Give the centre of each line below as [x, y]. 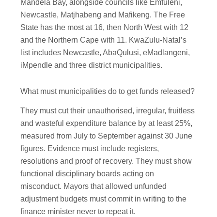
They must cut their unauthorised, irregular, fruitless [108, 111]
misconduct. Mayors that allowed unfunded [94, 186]
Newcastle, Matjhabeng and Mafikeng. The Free [103, 15]
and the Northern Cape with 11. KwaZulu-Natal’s [104, 40]
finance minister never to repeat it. [78, 212]
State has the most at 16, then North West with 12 [105, 27]
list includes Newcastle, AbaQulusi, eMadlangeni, [105, 52]
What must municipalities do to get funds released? [108, 91]
